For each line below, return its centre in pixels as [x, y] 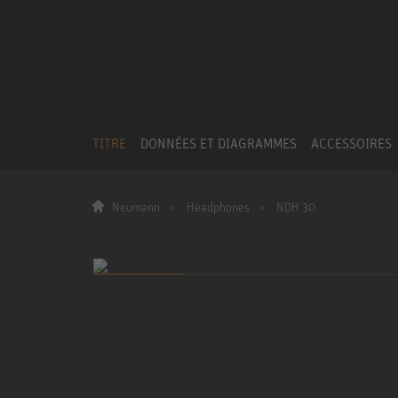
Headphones [218, 207]
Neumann [136, 207]
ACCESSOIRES [351, 143]
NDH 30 [295, 207]
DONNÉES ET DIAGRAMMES [219, 143]
